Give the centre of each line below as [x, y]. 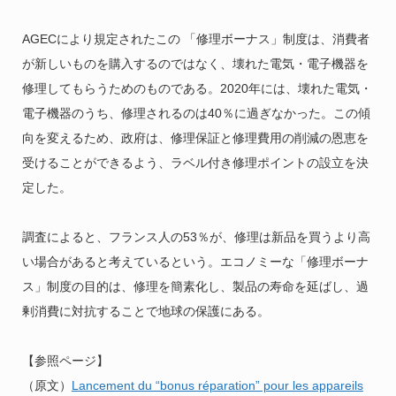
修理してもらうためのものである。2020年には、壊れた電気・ [197, 89]
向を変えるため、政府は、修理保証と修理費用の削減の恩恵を [195, 138]
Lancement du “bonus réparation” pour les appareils [217, 386]
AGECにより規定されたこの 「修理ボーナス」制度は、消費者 [195, 39]
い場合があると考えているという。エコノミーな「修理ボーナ [195, 262]
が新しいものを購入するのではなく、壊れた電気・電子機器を [195, 64]
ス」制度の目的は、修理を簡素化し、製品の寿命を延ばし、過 [195, 287]
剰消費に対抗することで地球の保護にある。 [145, 312]
